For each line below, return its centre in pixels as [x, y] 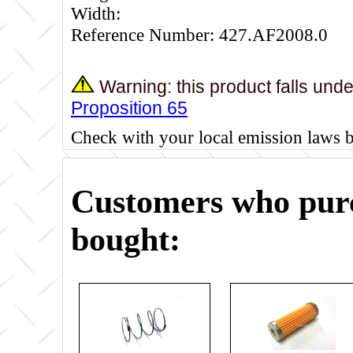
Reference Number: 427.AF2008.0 [199, 34]
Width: [96, 13]
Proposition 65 [129, 108]
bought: [126, 240]
